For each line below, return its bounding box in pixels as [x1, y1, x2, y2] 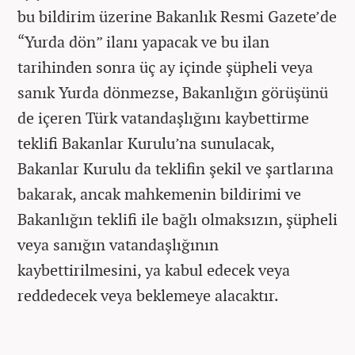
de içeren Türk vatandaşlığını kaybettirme [17, 107, 309, 128]
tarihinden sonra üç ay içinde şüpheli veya [17, 56, 313, 78]
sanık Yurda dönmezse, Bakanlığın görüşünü [17, 82, 328, 103]
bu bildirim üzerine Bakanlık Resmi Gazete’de [17, 6, 337, 27]
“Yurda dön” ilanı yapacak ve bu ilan [17, 31, 269, 52]
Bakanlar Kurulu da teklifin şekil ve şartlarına [17, 158, 334, 179]
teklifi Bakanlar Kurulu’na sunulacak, [17, 132, 274, 154]
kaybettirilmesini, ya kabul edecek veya [17, 259, 290, 281]
